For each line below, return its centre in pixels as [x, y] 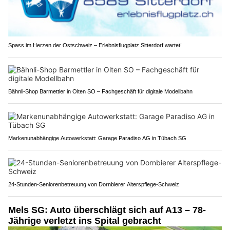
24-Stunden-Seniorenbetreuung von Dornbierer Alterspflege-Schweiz [94, 184]
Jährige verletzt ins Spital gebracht [85, 221]
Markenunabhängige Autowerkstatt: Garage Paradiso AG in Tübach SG [97, 138]
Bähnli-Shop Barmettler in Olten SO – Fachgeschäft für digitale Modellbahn [100, 91]
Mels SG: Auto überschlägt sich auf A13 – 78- [107, 210]
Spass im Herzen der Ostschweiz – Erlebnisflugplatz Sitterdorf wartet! [95, 45]
